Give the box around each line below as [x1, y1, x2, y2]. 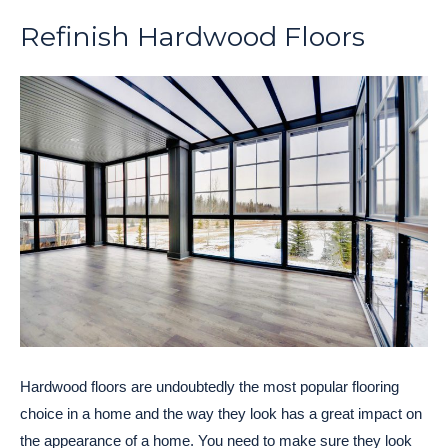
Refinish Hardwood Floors [20, 20, 365, 54]
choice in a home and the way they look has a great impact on [20, 404, 422, 422]
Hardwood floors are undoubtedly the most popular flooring [20, 377, 399, 395]
